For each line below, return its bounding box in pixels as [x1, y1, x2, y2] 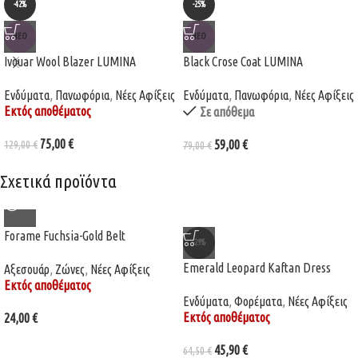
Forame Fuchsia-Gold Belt [4, 229, 125, 244]
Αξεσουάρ [4, 262, 50, 277]
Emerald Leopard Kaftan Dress [183, 261, 331, 276]
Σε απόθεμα [199, 105, 254, 120]
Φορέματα [234, 294, 282, 309]
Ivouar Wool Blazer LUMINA [4, 54, 136, 70]
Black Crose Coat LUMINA [183, 54, 303, 70]
